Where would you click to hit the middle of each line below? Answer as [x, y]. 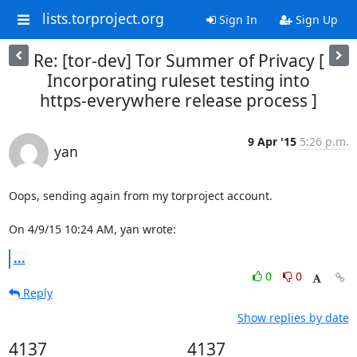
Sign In [236, 20]
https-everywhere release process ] [178, 100]
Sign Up [315, 20]
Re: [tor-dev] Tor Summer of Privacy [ [178, 61]
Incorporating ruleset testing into [178, 80]
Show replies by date [293, 318]
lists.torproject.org [103, 19]
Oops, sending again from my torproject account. [140, 196]
